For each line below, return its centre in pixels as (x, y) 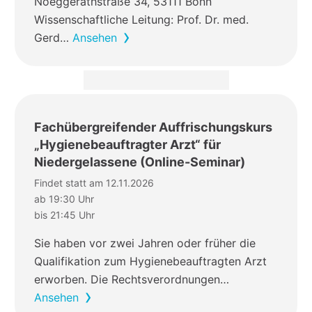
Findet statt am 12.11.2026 (94, 183)
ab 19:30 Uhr (64, 199)
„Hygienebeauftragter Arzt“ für (127, 144)
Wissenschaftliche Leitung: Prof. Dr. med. (141, 20)
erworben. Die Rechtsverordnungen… (132, 280)
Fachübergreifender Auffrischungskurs (153, 127)
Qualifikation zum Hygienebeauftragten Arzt (150, 262)
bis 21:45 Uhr (64, 215)
